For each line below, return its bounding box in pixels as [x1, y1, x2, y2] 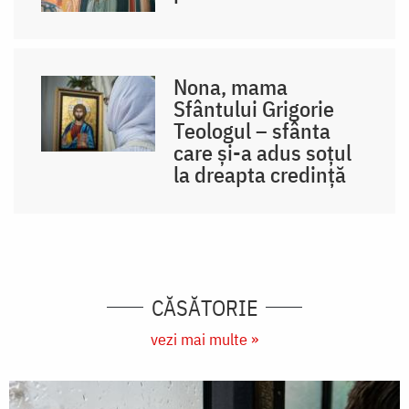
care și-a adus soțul [173, 137, 352, 167]
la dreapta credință [173, 159, 347, 189]
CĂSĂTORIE [151, 292, 258, 322]
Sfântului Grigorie [173, 93, 335, 123]
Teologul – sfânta [173, 115, 331, 145]
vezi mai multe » [151, 328, 258, 350]
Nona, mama [173, 71, 288, 101]
